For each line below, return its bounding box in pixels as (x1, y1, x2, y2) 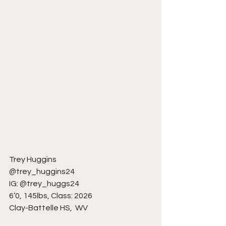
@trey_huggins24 (9, 167, 75, 176)
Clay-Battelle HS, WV (9, 203, 88, 212)
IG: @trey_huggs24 (9, 179, 79, 188)
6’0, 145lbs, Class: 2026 (9, 191, 92, 200)
